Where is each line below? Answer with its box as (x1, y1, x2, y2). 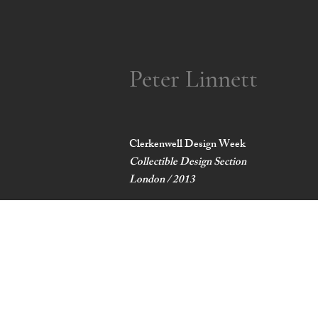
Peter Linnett (129, 64, 258, 94)
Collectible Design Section (129, 153, 246, 172)
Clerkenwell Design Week (129, 136, 246, 155)
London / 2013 (129, 171, 195, 190)
